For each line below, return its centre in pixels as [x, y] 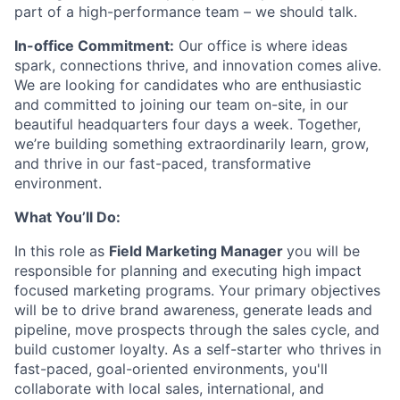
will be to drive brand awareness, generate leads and [193, 310]
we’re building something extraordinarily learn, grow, [192, 144]
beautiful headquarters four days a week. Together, [187, 124]
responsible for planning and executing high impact [188, 271]
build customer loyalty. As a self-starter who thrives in [198, 349]
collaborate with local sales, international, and [169, 388]
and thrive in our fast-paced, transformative [162, 163]
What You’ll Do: [67, 217]
